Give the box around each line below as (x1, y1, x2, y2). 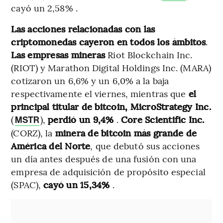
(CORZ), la (11, 126, 53, 139)
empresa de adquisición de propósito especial (11, 165, 206, 178)
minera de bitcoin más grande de (52, 126, 197, 139)
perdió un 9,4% (48, 112, 114, 125)
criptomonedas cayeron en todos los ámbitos (11, 35, 206, 48)
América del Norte (11, 139, 91, 152)
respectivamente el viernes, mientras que (11, 87, 189, 100)
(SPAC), (11, 178, 44, 191)
